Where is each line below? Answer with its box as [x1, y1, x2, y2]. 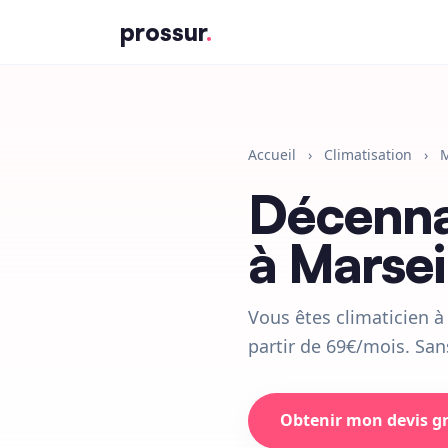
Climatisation [324, 146, 412, 164]
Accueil [248, 146, 296, 164]
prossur [120, 17, 206, 47]
